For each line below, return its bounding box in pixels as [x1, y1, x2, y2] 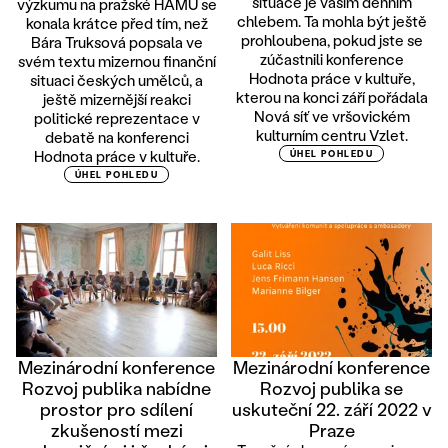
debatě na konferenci [44, 127, 189, 148]
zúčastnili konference [259, 49, 404, 70]
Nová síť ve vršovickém [253, 106, 410, 127]
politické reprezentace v [33, 108, 200, 129]
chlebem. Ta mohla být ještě [236, 11, 427, 32]
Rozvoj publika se [260, 376, 403, 401]
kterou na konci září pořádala [235, 87, 428, 108]
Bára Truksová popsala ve [30, 32, 203, 53]
